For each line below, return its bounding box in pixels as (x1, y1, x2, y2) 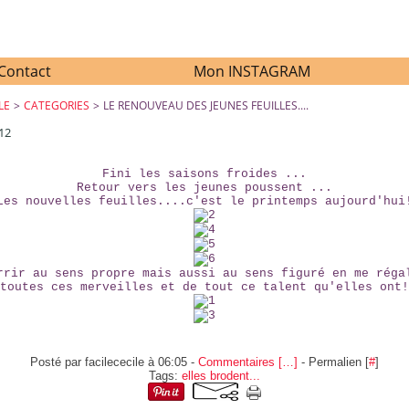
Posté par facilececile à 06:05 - (29, 355, 198, 369)
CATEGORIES (24, 98, 90, 113)
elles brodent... (181, 369, 260, 383)
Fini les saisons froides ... (101, 167, 307, 181)
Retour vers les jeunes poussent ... (76, 181, 332, 194)
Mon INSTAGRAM (194, 61, 310, 81)
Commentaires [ (197, 355, 282, 369)
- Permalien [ (297, 355, 369, 369)
